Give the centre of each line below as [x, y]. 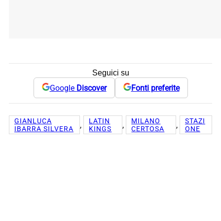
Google [63, 88]
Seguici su [110, 73]
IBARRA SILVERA [44, 129]
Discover [91, 88]
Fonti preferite [155, 88]
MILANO [146, 121]
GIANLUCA [33, 121]
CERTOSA [148, 129]
